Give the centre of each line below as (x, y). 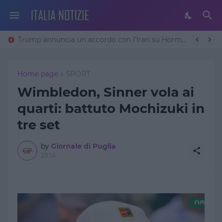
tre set (39, 125)
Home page (38, 74)
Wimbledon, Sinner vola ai (106, 92)
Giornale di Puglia (83, 146)
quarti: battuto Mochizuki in (111, 109)
